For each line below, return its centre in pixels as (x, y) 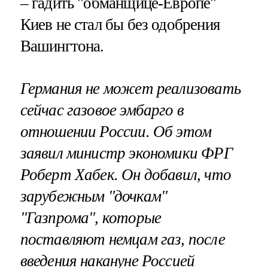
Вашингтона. (62, 46)
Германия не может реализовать (130, 89)
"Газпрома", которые (91, 218)
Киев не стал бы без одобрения (120, 25)
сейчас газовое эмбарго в (102, 110)
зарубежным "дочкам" (94, 197)
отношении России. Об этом (116, 132)
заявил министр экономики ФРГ (126, 153)
